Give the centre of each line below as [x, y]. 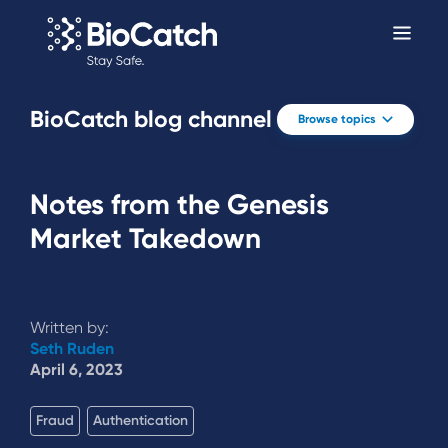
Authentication [140, 421]
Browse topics [336, 119]
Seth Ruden [72, 348]
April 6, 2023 [76, 369]
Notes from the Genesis [179, 204]
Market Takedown [145, 238]
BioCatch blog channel [151, 119]
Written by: [69, 327]
